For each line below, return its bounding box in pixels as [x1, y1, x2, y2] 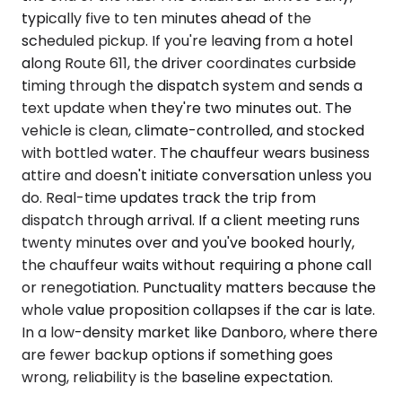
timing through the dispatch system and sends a [22, 74, 363, 96]
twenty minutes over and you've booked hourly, [22, 232, 354, 253]
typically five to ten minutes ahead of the [22, 7, 311, 29]
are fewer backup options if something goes [22, 344, 333, 365]
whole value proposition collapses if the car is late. [22, 299, 375, 320]
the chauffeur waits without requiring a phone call [22, 254, 371, 275]
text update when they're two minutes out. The [22, 97, 352, 118]
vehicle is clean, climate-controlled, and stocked [22, 119, 364, 141]
